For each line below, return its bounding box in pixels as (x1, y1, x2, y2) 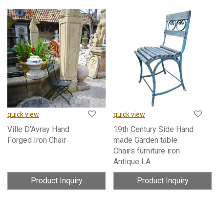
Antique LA (113, 156, 151, 166)
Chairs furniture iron (113, 146, 180, 155)
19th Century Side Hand (113, 124, 194, 134)
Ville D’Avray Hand (7, 124, 69, 134)
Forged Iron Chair (7, 135, 66, 145)
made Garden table (113, 135, 177, 145)
